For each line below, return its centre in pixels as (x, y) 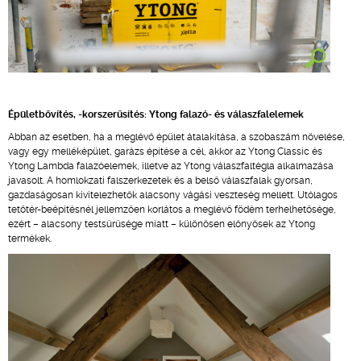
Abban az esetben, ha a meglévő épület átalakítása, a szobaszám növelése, (176, 137)
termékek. (30, 239)
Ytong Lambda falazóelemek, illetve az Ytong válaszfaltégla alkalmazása (171, 166)
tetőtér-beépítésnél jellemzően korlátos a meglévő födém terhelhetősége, (172, 210)
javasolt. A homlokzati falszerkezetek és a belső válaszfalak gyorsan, (160, 180)
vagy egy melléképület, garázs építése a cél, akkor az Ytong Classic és (165, 151)
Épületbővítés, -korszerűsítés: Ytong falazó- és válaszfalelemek (156, 114)
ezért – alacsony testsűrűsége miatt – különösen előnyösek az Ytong (162, 224)
